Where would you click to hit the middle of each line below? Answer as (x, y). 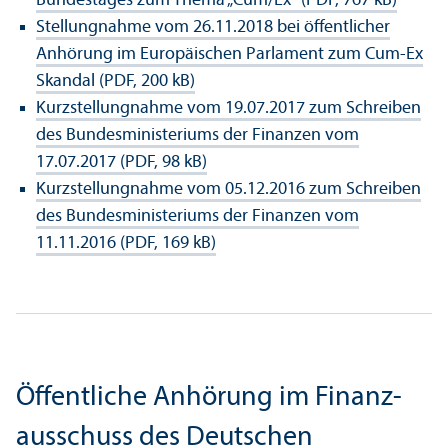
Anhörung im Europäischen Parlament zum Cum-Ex (229, 54)
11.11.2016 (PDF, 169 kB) (126, 243)
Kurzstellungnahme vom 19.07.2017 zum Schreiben (228, 108)
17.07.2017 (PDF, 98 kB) (121, 162)
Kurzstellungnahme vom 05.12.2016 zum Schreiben (228, 189)
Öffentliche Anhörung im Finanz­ (209, 397)
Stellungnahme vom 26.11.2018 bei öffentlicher (213, 27)
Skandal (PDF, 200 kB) (115, 81)
